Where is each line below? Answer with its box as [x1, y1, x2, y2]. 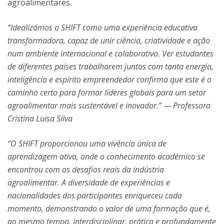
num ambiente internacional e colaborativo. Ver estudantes [7, 48, 213, 59]
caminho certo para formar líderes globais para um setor [7, 87, 206, 98]
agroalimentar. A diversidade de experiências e [7, 177, 170, 188]
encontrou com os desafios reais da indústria [7, 164, 164, 175]
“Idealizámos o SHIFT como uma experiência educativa [7, 22, 197, 33]
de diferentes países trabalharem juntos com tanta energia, [7, 61, 213, 72]
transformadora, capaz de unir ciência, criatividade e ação [7, 35, 210, 46]
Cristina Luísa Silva [7, 113, 72, 124]
